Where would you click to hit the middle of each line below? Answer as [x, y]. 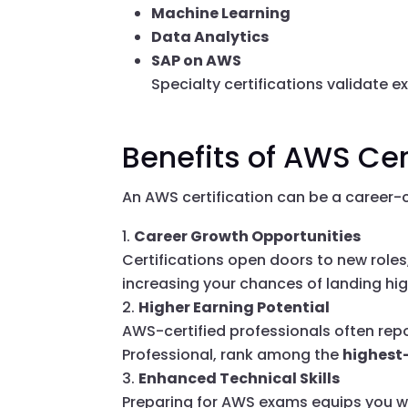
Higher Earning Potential [235, 308]
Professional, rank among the [233, 355]
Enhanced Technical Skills [240, 379]
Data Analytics [210, 37]
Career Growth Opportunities [248, 237]
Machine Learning [221, 14]
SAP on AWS [197, 61]
